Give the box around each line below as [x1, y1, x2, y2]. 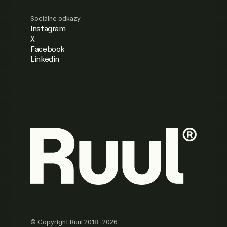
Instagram [30, 23, 66, 34]
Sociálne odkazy [30, 14, 81, 23]
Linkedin [30, 54, 60, 64]
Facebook [30, 44, 65, 54]
